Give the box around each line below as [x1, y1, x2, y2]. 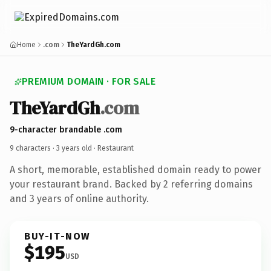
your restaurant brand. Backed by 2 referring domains [10, 178, 253, 190]
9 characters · [10, 143, 56, 152]
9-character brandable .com [10, 124, 122, 135]
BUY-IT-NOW [24, 230, 91, 242]
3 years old [56, 143, 92, 152]
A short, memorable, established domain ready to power [10, 163, 261, 175]
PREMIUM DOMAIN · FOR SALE [22, 76, 155, 87]
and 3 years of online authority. [10, 192, 149, 204]
